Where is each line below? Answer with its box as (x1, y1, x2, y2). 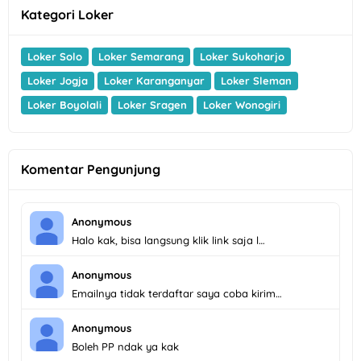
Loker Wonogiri (203, 98, 280, 111)
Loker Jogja (27, 73, 88, 87)
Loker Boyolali (27, 98, 102, 111)
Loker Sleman (221, 73, 292, 87)
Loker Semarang (98, 49, 184, 63)
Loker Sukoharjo (200, 49, 284, 63)
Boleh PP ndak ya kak (72, 339, 179, 353)
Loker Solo (27, 49, 82, 63)
